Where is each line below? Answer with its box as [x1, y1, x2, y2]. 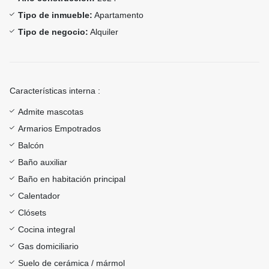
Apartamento [92, 10, 144, 20]
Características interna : [10, 86, 100, 96]
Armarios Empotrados [18, 124, 101, 134]
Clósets [18, 208, 46, 218]
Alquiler [88, 27, 118, 37]
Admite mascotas [18, 107, 83, 117]
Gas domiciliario [18, 241, 79, 252]
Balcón [18, 141, 44, 151]
